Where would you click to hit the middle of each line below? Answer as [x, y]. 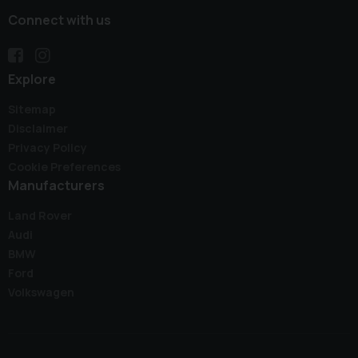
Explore [32, 80]
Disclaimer [38, 129]
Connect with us [60, 20]
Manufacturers [56, 186]
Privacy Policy [48, 148]
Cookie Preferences [64, 167]
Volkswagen [41, 292]
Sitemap [32, 109]
